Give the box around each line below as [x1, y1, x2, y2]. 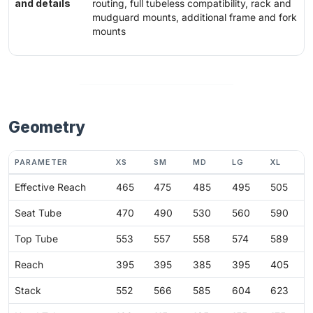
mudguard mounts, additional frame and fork [92, 12, 297, 24]
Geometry [8, 117, 86, 137]
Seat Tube [15, 207, 61, 219]
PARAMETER [15, 156, 68, 167]
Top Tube [15, 233, 58, 245]
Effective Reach [15, 181, 86, 193]
